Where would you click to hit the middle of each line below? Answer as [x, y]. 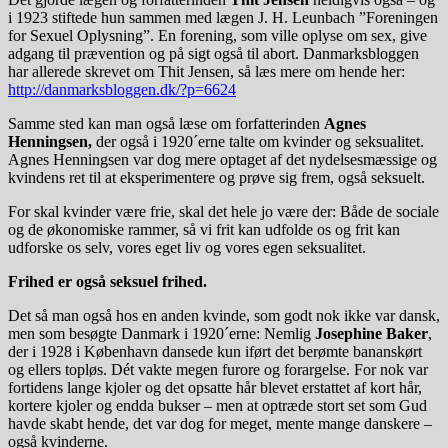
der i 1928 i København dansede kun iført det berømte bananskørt [215, 352]
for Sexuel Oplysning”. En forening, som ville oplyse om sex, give [217, 36]
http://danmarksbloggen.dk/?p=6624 [122, 90]
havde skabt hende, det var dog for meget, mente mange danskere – [220, 424]
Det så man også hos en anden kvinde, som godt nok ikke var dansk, [224, 316]
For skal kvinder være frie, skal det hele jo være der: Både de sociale [223, 212]
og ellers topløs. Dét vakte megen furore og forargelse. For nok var [218, 370]
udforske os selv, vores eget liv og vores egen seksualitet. [187, 248]
